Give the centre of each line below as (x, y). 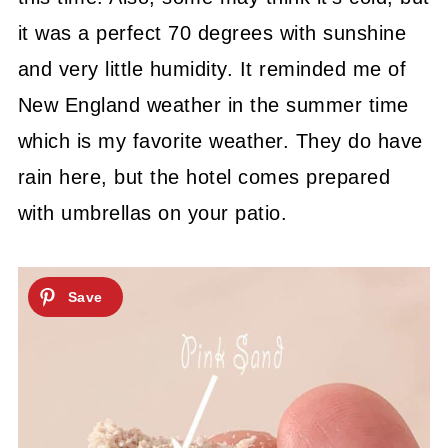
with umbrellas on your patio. (152, 212)
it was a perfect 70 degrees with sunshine (212, 32)
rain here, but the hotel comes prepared (204, 176)
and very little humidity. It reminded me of (212, 68)
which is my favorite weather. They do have (220, 140)
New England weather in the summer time (213, 104)
